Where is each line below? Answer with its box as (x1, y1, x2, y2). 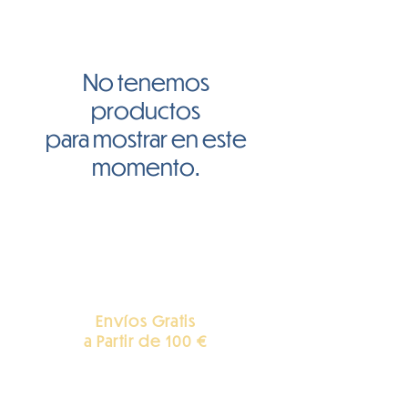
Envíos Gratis (95, 311, 197, 331)
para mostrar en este (45, 124, 247, 152)
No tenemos (82, 67, 209, 96)
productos (91, 96, 200, 124)
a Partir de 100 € (83, 331, 209, 351)
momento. (91, 152, 200, 180)
